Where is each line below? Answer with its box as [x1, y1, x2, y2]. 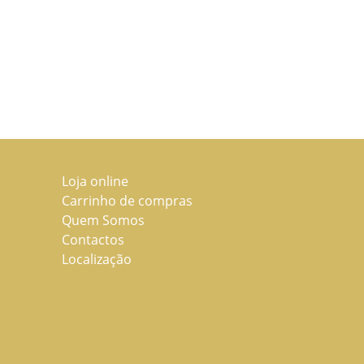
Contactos [62, 231, 124, 249]
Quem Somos [62, 211, 145, 229]
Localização [62, 250, 132, 268]
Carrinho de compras [62, 192, 193, 210]
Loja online [62, 172, 128, 190]
